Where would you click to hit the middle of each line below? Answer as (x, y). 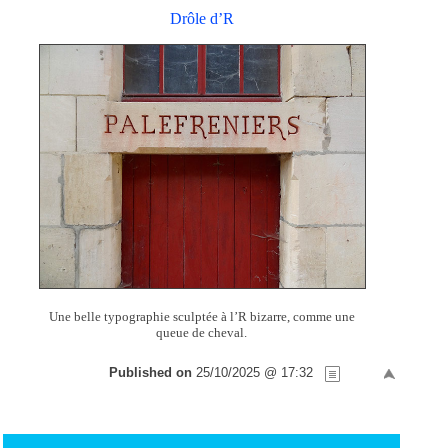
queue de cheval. (202, 333)
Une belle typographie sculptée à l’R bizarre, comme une (201, 317)
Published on (152, 373)
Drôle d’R (201, 18)
